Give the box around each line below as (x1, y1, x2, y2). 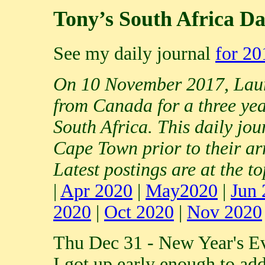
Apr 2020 (60, 180, 132, 201)
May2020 (146, 180, 218, 201)
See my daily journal (53, 43, 215, 64)
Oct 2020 (104, 201, 174, 222)
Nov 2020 (187, 201, 262, 222)
